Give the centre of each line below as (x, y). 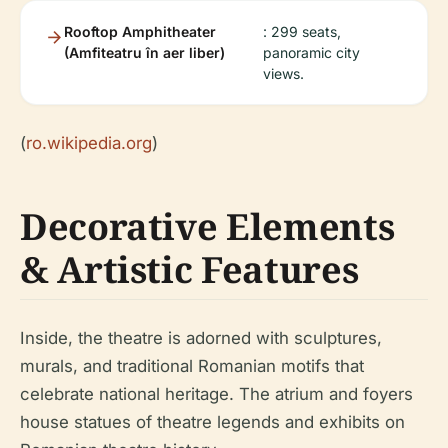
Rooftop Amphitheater (140, 31)
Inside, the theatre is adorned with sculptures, (201, 337)
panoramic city (311, 52)
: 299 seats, (301, 31)
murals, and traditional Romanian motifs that (192, 365)
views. (283, 73)
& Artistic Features (189, 269)
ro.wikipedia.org (89, 142)
